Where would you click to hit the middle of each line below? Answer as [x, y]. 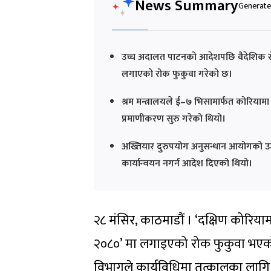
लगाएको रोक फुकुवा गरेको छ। [177, 74]
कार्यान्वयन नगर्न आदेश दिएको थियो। [187, 163]
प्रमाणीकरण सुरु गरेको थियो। [174, 119]
